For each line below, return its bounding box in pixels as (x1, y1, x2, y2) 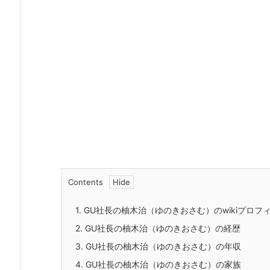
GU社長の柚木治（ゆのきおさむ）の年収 (83, 240, 241, 251)
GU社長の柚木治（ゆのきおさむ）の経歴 (83, 222, 240, 233)
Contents (68, 177, 103, 187)
